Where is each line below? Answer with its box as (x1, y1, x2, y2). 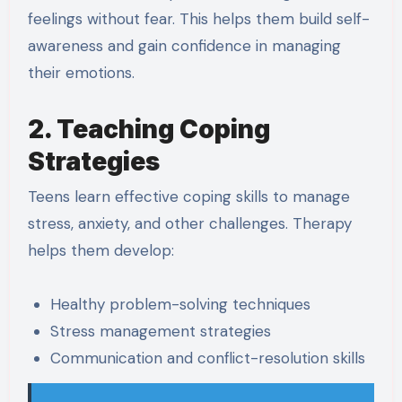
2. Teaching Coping (27, 113, 270, 144)
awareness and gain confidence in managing (27, 35, 341, 56)
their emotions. (27, 62, 135, 83)
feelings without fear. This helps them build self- (27, 8, 370, 29)
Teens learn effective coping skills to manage (27, 186, 350, 206)
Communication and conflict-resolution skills (50, 347, 366, 368)
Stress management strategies (50, 320, 272, 341)
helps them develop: (27, 240, 174, 260)
